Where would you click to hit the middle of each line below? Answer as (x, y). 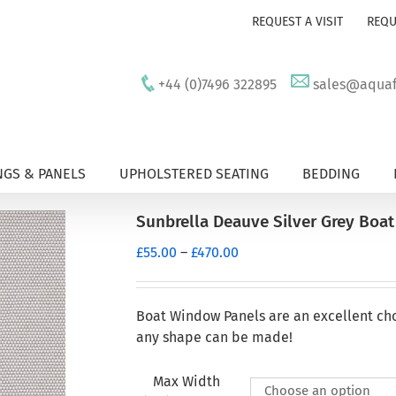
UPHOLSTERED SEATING (194, 174)
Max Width (186, 381)
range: (257, 273)
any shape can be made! (214, 337)
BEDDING (331, 174)
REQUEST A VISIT (297, 22)
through (263, 315)
